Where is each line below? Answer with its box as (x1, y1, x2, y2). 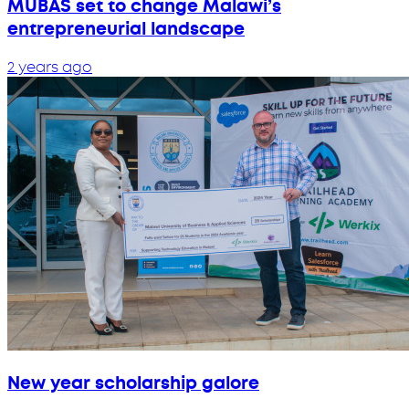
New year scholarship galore (7, 372, 259, 395)
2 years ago (7, 57, 92, 77)
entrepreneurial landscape (7, 17, 245, 41)
